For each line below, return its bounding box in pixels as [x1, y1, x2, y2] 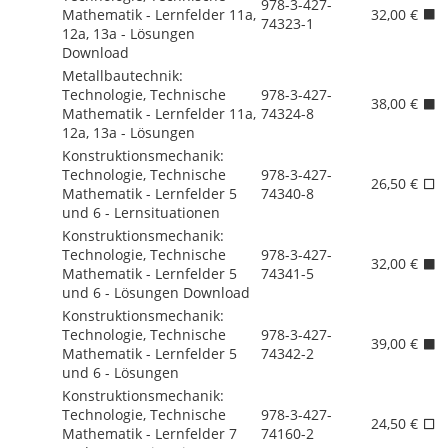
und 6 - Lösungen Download [62, 282, 250, 302]
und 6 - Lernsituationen [62, 202, 220, 222]
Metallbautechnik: [62, 65, 183, 85]
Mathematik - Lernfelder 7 [62, 423, 237, 443]
